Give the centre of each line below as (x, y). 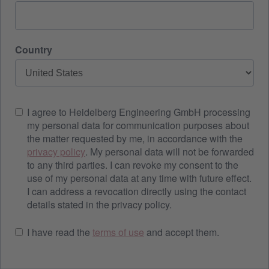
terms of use (118, 232)
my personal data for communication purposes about (138, 125)
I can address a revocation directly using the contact (137, 191)
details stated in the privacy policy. (99, 204)
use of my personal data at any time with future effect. (139, 178)
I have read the (60, 232)
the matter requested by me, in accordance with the (135, 138)
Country (34, 50)
